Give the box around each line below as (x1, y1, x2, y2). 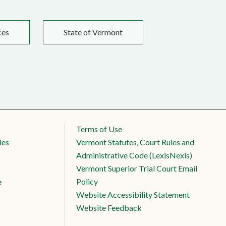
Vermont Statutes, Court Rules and (76, 137, 194, 147)
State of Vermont (63, 27, 123, 37)
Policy (76, 176, 98, 186)
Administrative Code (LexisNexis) (76, 150, 192, 160)
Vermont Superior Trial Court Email (76, 163, 197, 173)
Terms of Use (76, 124, 122, 134)
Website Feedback (76, 202, 142, 212)
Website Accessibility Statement (76, 189, 190, 199)
